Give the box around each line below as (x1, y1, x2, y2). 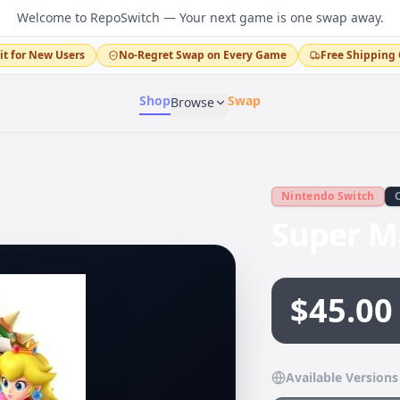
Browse (171, 93, 214, 111)
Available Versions (286, 369, 398, 386)
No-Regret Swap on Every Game (118, 47, 287, 62)
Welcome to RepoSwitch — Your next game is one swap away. (16, 9, 384, 26)
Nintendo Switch (281, 188, 375, 204)
